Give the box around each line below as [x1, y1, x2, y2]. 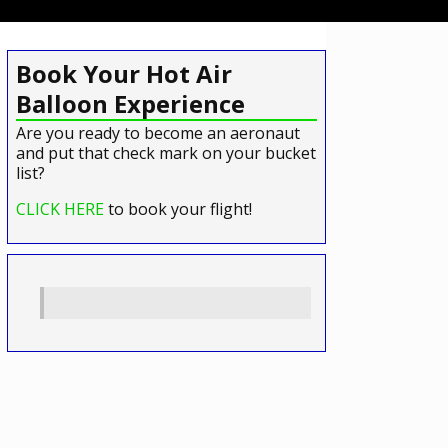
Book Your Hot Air [16, 56, 232, 90]
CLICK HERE [16, 197, 104, 220]
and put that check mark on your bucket [16, 141, 316, 164]
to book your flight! [104, 197, 252, 220]
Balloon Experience [16, 86, 245, 120]
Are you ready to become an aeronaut [16, 121, 300, 144]
